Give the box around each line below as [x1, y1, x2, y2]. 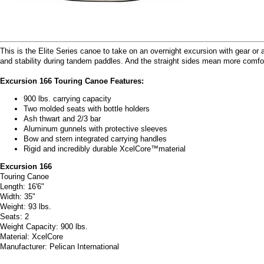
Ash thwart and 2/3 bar [24, 114, 101, 123]
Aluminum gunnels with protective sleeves [24, 124, 167, 133]
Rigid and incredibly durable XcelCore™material [24, 144, 186, 153]
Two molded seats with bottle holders [24, 104, 150, 113]
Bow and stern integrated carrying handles [24, 134, 167, 143]
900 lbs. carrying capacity [24, 94, 111, 103]
